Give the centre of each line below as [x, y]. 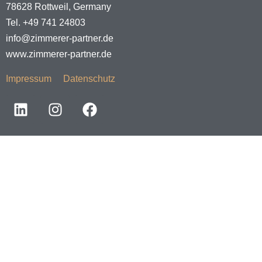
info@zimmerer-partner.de [60, 39]
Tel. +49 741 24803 [46, 23]
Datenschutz [89, 78]
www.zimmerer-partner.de [59, 54]
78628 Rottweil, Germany [58, 7]
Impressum [29, 78]
